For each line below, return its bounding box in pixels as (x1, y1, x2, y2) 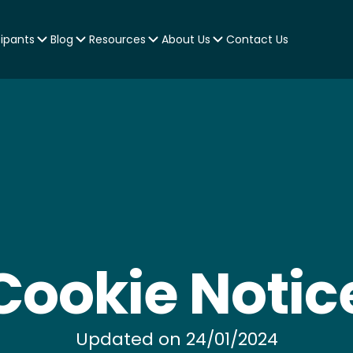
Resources (88, 32, 146, 47)
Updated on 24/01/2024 (75, 327, 278, 351)
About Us (161, 32, 210, 47)
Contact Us (225, 32, 288, 47)
